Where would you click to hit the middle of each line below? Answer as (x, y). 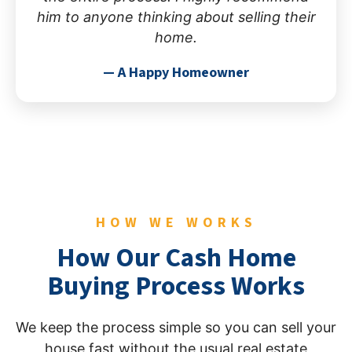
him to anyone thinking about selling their (176, 16)
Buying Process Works (176, 286)
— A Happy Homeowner (176, 72)
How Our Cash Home (176, 258)
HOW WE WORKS (176, 222)
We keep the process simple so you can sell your (176, 327)
